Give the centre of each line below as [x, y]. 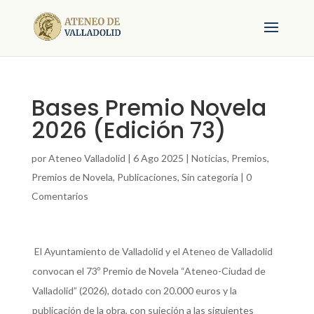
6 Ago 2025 [158, 158]
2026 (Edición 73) [129, 130]
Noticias [209, 158]
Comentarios [60, 196]
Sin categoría [210, 177]
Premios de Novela [72, 177]
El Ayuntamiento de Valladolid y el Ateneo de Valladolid [152, 251]
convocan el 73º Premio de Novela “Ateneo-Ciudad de [149, 271]
